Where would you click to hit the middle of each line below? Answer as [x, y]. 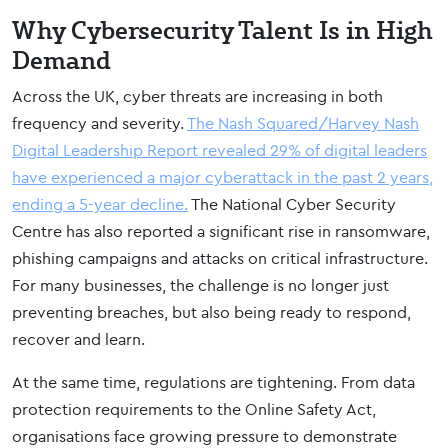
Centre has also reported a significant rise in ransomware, [221, 231]
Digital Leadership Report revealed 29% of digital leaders [219, 150]
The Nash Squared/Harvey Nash [303, 123]
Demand [61, 59]
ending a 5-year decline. [100, 204]
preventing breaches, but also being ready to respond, [211, 312]
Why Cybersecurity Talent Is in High [222, 29]
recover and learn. [78, 339]
